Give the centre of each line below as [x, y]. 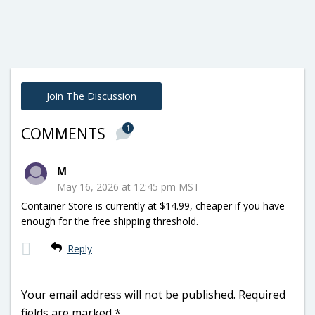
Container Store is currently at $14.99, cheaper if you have [153, 205]
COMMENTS [65, 133]
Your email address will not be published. [128, 294]
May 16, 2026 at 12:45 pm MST [128, 186]
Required [262, 294]
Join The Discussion [91, 96]
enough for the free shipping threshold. [110, 221]
